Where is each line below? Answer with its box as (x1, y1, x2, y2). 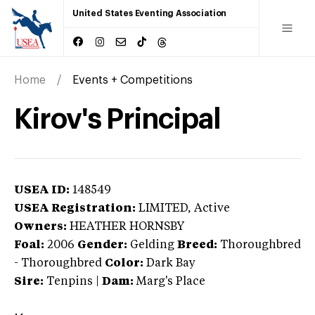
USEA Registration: (14, 202, 136, 214)
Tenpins (46, 276, 93, 288)
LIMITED (139, 202, 188, 214)
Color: (105, 257, 143, 269)
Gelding (130, 239, 174, 251)
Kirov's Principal (14, 105, 221, 134)
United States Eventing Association (72, 9, 227, 18)
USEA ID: (14, 184, 70, 196)
